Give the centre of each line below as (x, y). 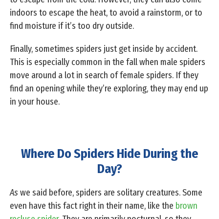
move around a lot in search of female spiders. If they (104, 76)
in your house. (35, 102)
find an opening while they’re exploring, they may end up (109, 89)
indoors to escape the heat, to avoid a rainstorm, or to (106, 13)
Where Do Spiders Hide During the (109, 154)
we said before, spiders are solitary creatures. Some (110, 193)
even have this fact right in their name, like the (93, 206)
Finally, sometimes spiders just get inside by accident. (104, 49)
